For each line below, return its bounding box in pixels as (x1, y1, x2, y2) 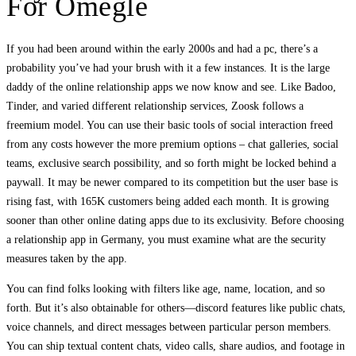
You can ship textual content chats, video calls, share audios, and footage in (6, 340, 345, 353)
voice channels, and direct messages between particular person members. (6, 321, 331, 334)
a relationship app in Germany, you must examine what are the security (6, 234, 326, 246)
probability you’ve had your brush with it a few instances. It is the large (6, 62, 330, 75)
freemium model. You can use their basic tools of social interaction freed (6, 119, 333, 132)
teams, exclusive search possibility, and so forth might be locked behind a (6, 157, 336, 170)
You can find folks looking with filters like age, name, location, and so (6, 283, 325, 296)
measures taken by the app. (6, 253, 127, 265)
